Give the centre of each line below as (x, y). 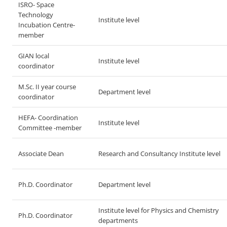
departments (118, 220)
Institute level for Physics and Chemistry (159, 210)
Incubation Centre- (47, 25)
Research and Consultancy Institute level (159, 154)
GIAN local (34, 56)
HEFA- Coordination (48, 118)
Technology (36, 15)
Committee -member (50, 128)
